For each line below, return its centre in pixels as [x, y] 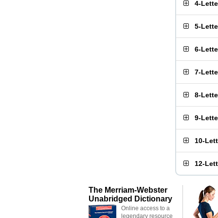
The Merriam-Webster [128, 190]
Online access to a [145, 208]
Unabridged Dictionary [130, 199]
